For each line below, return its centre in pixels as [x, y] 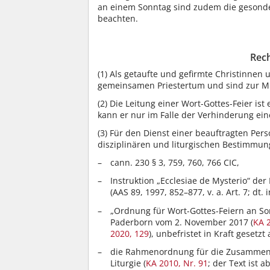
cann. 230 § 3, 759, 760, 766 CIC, [175, 163]
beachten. [118, 18]
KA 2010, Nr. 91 [177, 263]
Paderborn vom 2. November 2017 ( [182, 222]
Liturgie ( [128, 263]
